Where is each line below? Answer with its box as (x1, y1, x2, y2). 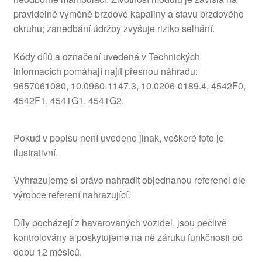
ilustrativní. (13, 145, 58, 159)
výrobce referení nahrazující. (13, 188, 130, 202)
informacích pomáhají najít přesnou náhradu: (13, 64, 198, 78)
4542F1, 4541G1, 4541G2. (13, 93, 124, 107)
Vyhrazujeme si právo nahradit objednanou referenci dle (13, 173, 246, 187)
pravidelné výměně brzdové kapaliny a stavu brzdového (13, 7, 244, 21)
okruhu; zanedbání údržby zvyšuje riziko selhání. (13, 22, 215, 36)
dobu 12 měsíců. (13, 244, 82, 258)
